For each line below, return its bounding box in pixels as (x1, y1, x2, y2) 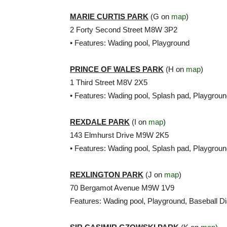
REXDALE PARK (70, 118, 130, 126)
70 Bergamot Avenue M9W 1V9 (70, 183, 174, 192)
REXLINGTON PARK (70, 170, 143, 179)
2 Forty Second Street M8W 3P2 (70, 25, 177, 34)
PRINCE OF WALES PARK (70, 65, 164, 73)
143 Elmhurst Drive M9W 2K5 (70, 131, 169, 139)
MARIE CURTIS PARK (70, 12, 148, 21)
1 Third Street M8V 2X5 (70, 78, 147, 87)
